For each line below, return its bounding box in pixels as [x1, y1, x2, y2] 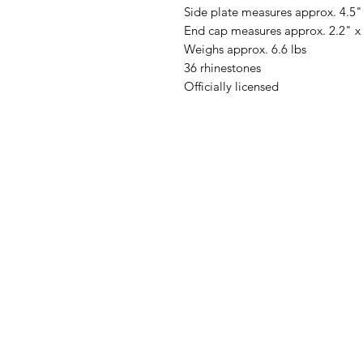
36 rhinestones [184, 60, 261, 76]
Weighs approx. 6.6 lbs [184, 41, 306, 58]
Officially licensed [184, 79, 279, 95]
